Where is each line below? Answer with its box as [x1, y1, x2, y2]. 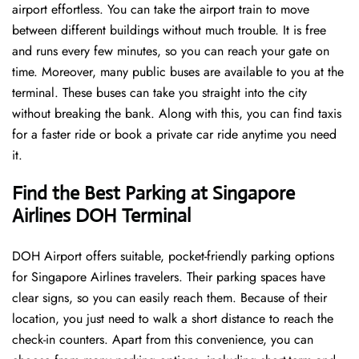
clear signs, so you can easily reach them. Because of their [12, 288, 327, 308]
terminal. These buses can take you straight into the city [12, 83, 307, 103]
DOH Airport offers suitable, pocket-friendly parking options [12, 247, 334, 266]
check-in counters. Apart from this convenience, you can [12, 330, 313, 349]
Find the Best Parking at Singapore [12, 181, 295, 206]
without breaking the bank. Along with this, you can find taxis [12, 104, 341, 123]
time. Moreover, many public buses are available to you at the [12, 63, 344, 82]
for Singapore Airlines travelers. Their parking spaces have [12, 268, 325, 287]
